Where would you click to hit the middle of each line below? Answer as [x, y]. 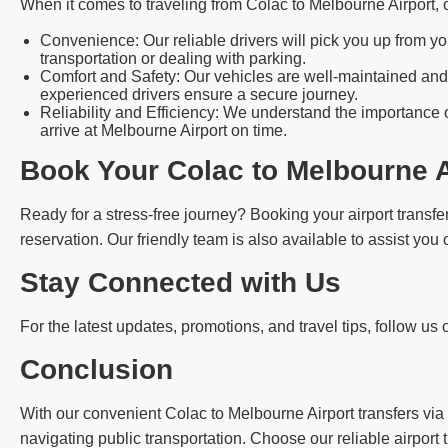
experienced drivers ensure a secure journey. [199, 94]
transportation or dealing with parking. [173, 58]
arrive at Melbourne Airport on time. [163, 130]
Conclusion [96, 369]
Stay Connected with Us [180, 282]
